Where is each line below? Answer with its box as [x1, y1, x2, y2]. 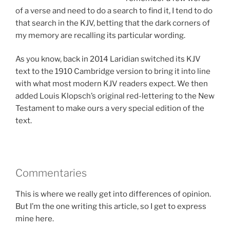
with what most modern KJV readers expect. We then [15, 79, 208, 89]
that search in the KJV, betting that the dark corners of [15, 18, 210, 28]
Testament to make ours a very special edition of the [15, 104, 204, 113]
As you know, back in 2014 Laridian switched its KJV [15, 54, 201, 64]
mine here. [15, 214, 54, 224]
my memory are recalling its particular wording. [15, 30, 185, 40]
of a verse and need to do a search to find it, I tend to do [15, 6, 213, 15]
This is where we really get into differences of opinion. [15, 189, 211, 199]
